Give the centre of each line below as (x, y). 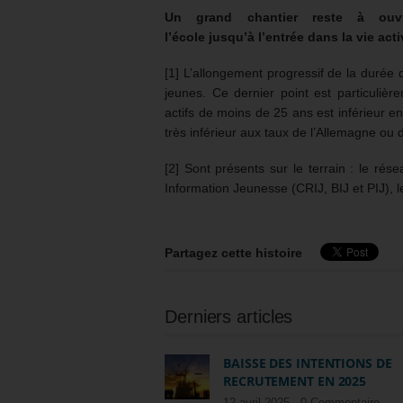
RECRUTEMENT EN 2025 (295, 381)
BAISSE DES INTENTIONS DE (308, 363)
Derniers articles (229, 317)
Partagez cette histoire (233, 253)
